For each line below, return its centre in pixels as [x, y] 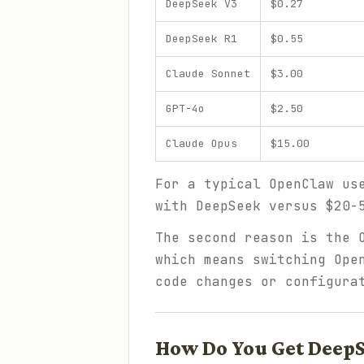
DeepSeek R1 [201, 39]
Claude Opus [201, 143]
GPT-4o [185, 108]
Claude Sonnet [208, 74]
